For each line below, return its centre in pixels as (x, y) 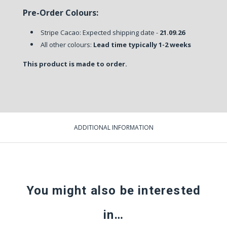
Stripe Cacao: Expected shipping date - (100, 32)
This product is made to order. (75, 64)
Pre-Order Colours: (60, 12)
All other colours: (66, 44)
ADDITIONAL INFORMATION (113, 127)
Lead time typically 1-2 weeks (141, 44)
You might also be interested (113, 190)
